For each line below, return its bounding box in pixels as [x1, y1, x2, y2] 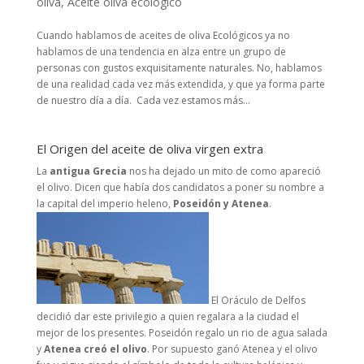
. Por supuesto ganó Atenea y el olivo [146, 341, 318, 356]
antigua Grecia [49, 163, 127, 178]
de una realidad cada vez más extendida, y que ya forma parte [36, 76, 325, 91]
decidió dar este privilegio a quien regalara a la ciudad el [36, 309, 299, 323]
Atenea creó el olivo [43, 341, 147, 356]
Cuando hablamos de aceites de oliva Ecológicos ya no [36, 28, 290, 42]
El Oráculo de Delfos [208, 292, 305, 307]
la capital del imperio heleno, [36, 196, 173, 210]
